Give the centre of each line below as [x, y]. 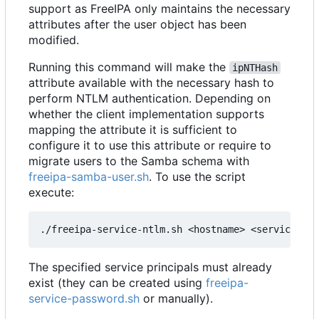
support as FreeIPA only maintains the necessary [159, 9]
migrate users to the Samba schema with [139, 161]
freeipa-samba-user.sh [89, 177]
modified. [54, 40]
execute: [51, 193]
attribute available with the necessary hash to [151, 83]
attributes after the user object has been [137, 25]
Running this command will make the [129, 67]
